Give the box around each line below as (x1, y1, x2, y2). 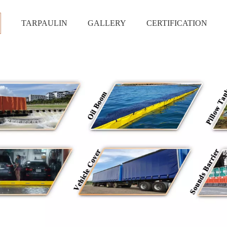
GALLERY (88, 19, 126, 27)
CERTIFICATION (146, 19, 207, 27)
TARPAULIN (21, 19, 67, 27)
